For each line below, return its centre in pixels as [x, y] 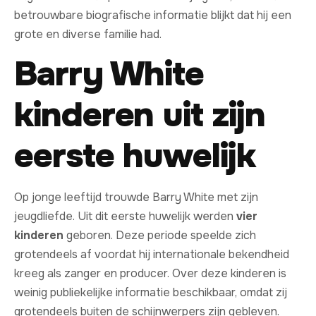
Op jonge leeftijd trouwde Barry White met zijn [136, 197]
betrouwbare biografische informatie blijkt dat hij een [153, 15]
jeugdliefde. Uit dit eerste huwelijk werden [125, 217]
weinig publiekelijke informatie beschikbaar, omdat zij [151, 293]
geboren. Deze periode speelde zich [160, 236]
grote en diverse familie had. [88, 34]
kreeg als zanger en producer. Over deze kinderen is [150, 274]
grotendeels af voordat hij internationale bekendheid [152, 255]
